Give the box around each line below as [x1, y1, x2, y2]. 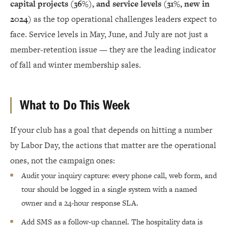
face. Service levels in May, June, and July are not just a [10, 28, 208, 41]
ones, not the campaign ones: [10, 155, 115, 167]
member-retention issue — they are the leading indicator [10, 44, 216, 56]
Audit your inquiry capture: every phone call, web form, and [21, 170, 217, 181]
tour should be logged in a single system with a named [21, 184, 197, 195]
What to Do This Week [20, 98, 130, 113]
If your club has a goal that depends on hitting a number [10, 124, 212, 136]
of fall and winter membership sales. [10, 59, 141, 71]
